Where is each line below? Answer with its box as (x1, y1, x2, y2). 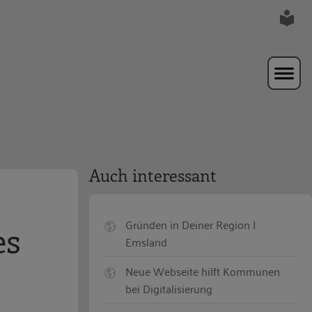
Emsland (125, 232, 168, 252)
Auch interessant (89, 163, 217, 186)
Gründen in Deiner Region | (125, 214, 256, 235)
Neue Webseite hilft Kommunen (125, 261, 281, 281)
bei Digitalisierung (125, 279, 213, 299)
